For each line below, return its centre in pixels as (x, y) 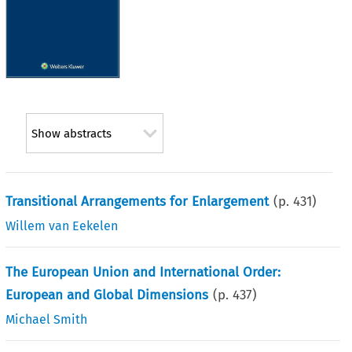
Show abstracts (71, 134)
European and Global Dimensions (107, 295)
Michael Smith (47, 319)
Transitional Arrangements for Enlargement (137, 201)
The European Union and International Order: (143, 272)
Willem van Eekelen (62, 225)
